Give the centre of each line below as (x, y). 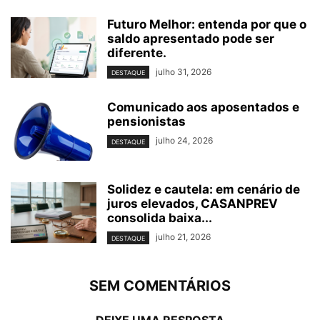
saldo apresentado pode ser (191, 39)
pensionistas (146, 122)
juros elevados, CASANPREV (192, 204)
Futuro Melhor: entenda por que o (207, 25)
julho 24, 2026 (184, 141)
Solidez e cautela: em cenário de (204, 190)
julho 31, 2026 (184, 72)
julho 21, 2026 (183, 237)
